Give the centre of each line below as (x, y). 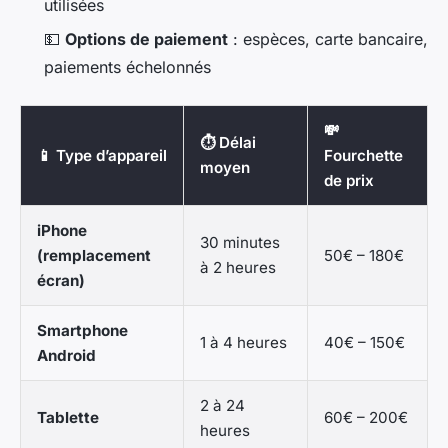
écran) (61, 281)
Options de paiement (146, 39)
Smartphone (82, 331)
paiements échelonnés (127, 67)
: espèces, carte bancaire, (328, 39)
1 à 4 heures (243, 343)
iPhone (62, 231)
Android (66, 356)
